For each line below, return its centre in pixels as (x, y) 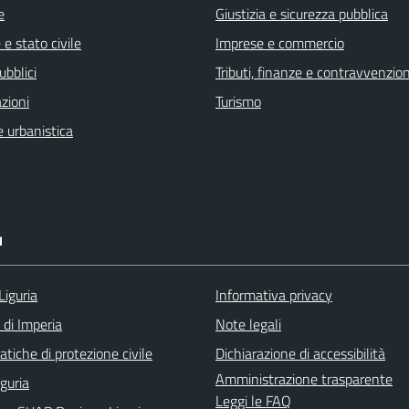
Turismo (238, 101)
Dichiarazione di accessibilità (300, 353)
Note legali (248, 324)
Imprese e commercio (280, 43)
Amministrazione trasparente (304, 379)
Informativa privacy (274, 295)
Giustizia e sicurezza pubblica (302, 14)
